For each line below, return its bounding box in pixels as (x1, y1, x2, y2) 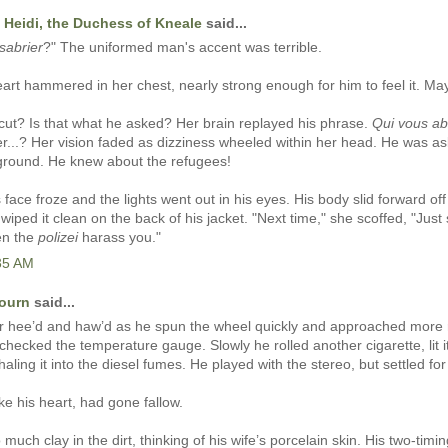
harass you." (78, 229, 161, 246)
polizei (38, 229, 78, 246)
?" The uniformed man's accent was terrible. (43, 39, 322, 56)
